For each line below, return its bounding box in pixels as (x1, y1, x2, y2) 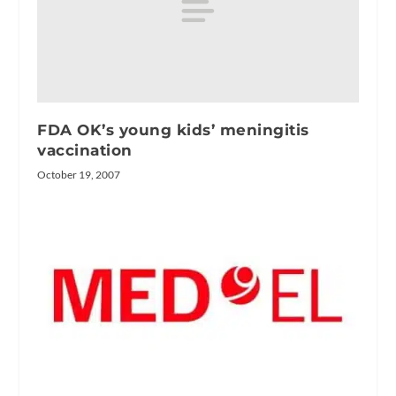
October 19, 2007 (37, 167, 121, 181)
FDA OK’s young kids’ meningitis (37, 120, 309, 139)
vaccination (37, 141, 133, 159)
